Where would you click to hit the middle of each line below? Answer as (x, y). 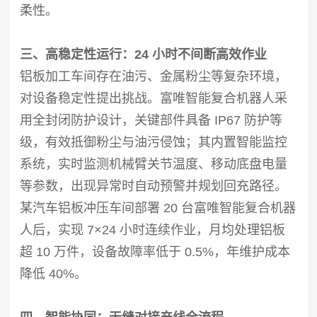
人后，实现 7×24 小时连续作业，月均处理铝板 (153, 230)
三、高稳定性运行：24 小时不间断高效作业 (144, 54)
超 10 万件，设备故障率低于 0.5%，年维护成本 (155, 252)
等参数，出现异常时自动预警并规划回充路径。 (154, 186)
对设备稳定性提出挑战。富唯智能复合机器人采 (154, 98)
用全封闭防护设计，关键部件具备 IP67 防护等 (151, 120)
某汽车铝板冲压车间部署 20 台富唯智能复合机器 (158, 208)
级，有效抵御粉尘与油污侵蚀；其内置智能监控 (154, 142)
